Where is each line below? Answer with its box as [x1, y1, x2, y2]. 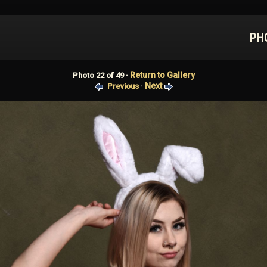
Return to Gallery [129, 70, 195, 80]
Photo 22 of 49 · [72, 71, 130, 80]
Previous [107, 82, 139, 91]
